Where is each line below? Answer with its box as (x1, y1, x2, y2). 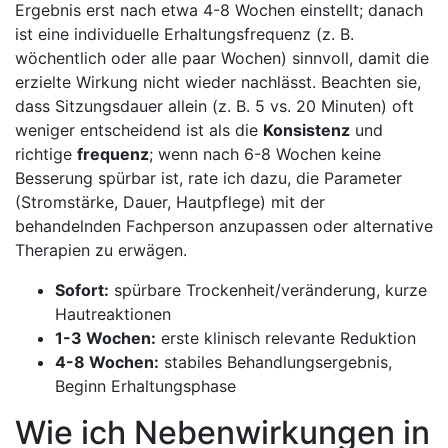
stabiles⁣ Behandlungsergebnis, (159, 351, 392, 372)
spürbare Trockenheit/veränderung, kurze (109, 279, 427, 300)
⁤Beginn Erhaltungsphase (55, 375, 236, 396)
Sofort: (55, 279, 109, 300)
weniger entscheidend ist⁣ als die (15, 119, 263, 140)
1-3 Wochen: (55, 327, 156, 348)
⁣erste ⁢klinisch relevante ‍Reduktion (156, 327, 416, 348)
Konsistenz (263, 119, 350, 140)
